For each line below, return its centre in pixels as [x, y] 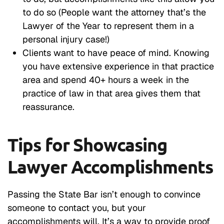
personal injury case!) [66, 39]
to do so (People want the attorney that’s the [114, 12]
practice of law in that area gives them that [111, 93]
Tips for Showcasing [87, 144]
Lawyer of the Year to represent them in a [108, 25]
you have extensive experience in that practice [118, 66]
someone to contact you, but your [77, 207]
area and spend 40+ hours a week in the [106, 79]
